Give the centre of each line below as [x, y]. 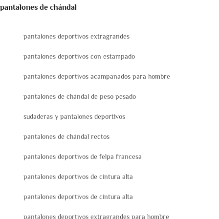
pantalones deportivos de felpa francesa [83, 157]
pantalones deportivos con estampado [79, 56]
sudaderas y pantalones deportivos [74, 117]
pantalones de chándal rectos [66, 137]
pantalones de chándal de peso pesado [80, 97]
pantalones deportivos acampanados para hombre [97, 77]
